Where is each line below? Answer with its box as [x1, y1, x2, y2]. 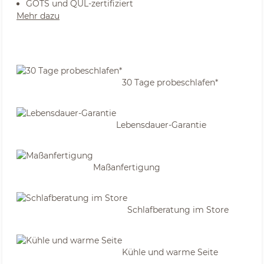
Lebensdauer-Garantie [116, 119, 206, 130]
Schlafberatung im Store [127, 204, 229, 215]
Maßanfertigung [93, 161, 160, 173]
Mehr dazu [16, 11, 60, 21]
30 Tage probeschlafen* [122, 77, 218, 88]
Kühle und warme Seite [122, 246, 218, 258]
